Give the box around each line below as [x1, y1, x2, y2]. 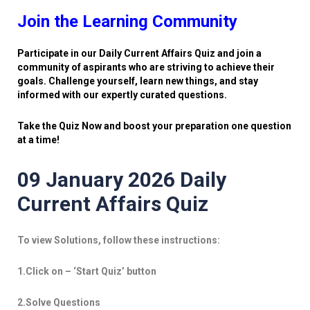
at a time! [17, 134, 60, 145]
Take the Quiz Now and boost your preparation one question [17, 120, 291, 131]
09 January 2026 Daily [17, 167, 226, 192]
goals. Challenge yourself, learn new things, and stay [17, 75, 258, 86]
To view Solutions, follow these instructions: [17, 235, 220, 246]
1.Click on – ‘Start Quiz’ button [17, 266, 156, 277]
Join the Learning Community [17, 12, 237, 31]
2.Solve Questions [17, 297, 100, 308]
